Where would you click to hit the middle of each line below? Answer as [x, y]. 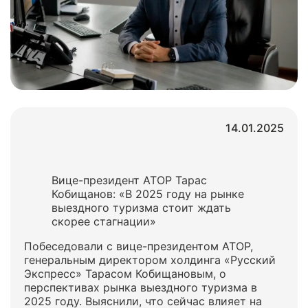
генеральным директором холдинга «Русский [150, 260]
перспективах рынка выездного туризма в [141, 287]
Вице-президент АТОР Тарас [129, 180]
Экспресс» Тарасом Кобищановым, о [125, 274]
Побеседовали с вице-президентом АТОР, [139, 246]
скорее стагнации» [104, 221]
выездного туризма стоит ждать [141, 208]
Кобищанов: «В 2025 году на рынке [148, 194]
